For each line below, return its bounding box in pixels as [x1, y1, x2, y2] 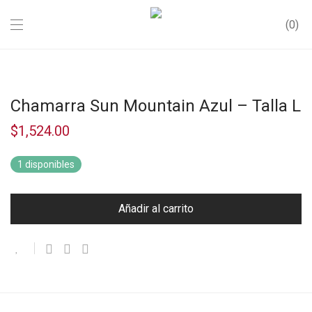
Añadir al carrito [118, 202, 194, 215]
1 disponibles [17, 159, 75, 170]
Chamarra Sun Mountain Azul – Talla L [10, 96, 301, 116]
